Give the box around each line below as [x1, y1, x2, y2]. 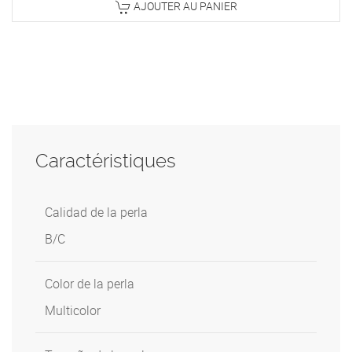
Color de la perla [45, 275, 134, 293]
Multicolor [45, 302, 101, 320]
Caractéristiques [35, 150, 176, 173]
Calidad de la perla [45, 203, 148, 222]
